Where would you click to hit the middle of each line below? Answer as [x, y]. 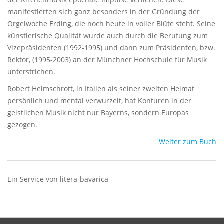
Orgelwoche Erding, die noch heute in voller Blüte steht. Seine [111, 24]
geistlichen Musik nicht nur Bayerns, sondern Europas [98, 113]
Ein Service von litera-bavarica [58, 179]
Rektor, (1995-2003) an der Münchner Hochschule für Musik [107, 60]
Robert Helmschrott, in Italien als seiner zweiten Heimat [101, 89]
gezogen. [22, 125]
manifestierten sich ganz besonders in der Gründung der [104, 12]
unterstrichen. [31, 72]
